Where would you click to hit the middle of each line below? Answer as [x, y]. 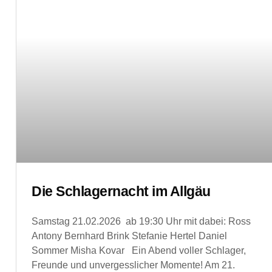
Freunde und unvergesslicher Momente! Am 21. [133, 265]
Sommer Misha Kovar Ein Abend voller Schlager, [139, 250]
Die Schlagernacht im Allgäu [121, 191]
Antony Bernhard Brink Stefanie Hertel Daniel [129, 236]
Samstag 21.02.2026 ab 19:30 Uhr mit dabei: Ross [141, 221]
